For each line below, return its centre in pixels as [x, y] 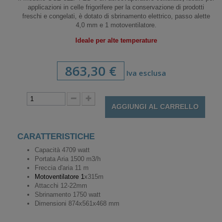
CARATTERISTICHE [56, 136]
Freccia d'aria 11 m [62, 167]
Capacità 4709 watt [62, 150]
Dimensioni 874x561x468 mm [77, 203]
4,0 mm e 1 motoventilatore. [116, 25]
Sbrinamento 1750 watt [68, 194]
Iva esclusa [145, 73]
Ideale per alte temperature [116, 40]
